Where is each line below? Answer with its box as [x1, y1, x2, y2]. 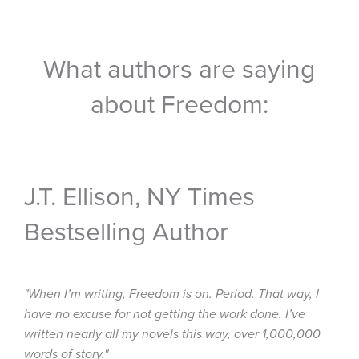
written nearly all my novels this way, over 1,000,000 [24, 325, 321, 342]
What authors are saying [43, 54, 316, 86]
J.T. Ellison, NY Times [24, 181, 255, 212]
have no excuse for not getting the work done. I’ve [24, 305, 305, 322]
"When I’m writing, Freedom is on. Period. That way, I [24, 285, 319, 302]
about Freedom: [90, 90, 268, 121]
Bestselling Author [24, 216, 228, 248]
